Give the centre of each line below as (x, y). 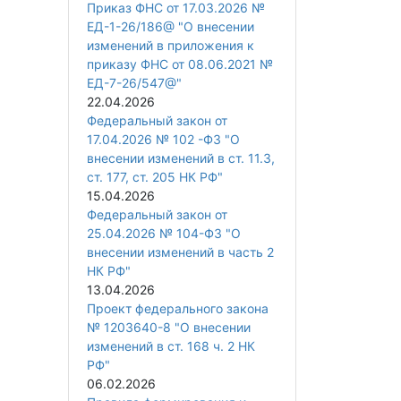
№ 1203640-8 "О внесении (169, 328)
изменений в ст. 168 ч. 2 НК (171, 346)
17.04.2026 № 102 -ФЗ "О (163, 140)
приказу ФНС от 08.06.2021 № (180, 64)
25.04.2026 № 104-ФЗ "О (164, 234)
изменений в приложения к (171, 46)
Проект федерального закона (178, 309)
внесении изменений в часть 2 (180, 252)
